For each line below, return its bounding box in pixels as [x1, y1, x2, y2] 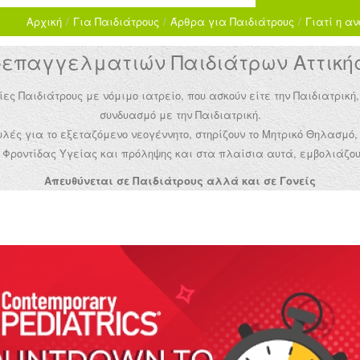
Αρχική [27, 14, 62, 29]
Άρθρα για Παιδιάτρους [170, 14, 294, 29]
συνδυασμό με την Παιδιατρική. [99, 107, 261, 122]
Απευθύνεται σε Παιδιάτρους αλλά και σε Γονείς [44, 173, 316, 188]
